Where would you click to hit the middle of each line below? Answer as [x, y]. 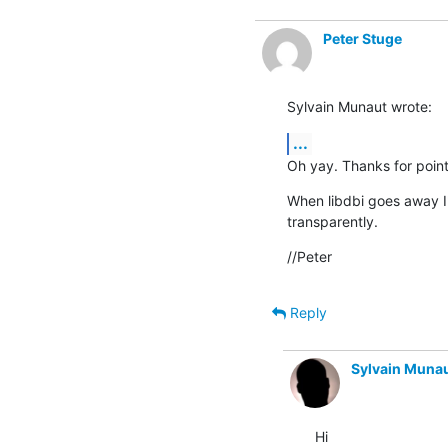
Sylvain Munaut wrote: [359, 106]
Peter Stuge [362, 38]
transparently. [332, 221]
